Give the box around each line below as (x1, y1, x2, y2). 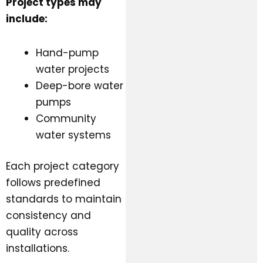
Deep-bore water (36, 78, 123, 93)
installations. (6, 241, 69, 256)
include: (6, 11, 48, 26)
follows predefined (6, 176, 100, 190)
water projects (36, 62, 109, 76)
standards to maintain (6, 192, 122, 207)
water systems (36, 127, 111, 142)
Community (36, 111, 96, 126)
